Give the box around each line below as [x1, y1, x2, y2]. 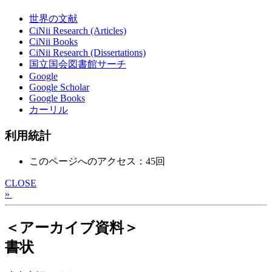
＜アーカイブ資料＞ [5, 219, 138, 236]
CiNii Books [29, 36, 78, 47]
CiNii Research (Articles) [29, 25, 126, 36]
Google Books [29, 93, 85, 104]
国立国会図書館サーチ [29, 59, 126, 70]
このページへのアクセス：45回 [29, 155, 165, 166]
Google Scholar [29, 82, 89, 93]
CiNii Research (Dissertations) [29, 47, 146, 58]
